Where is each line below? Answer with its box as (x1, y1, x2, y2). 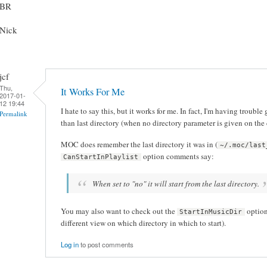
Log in (61, 240, 79, 250)
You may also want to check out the (61, 205, 177, 216)
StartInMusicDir (179, 207, 243, 216)
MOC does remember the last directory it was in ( (61, 138, 218, 150)
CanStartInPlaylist (63, 153, 139, 161)
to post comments (79, 240, 133, 250)
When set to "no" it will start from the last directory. (92, 178, 259, 189)
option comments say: (141, 150, 214, 162)
